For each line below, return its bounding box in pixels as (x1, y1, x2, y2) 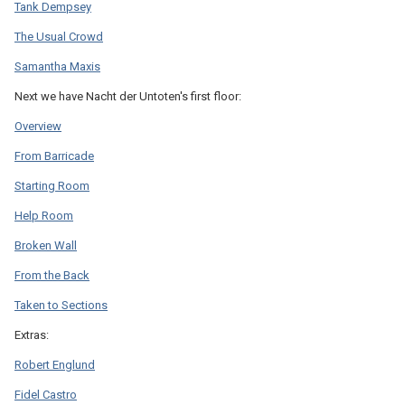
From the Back (14, 268, 89, 282)
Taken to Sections (14, 297, 108, 312)
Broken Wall (14, 238, 77, 252)
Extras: (14, 327, 49, 342)
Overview (14, 118, 61, 133)
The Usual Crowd (14, 29, 103, 43)
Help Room (14, 208, 73, 222)
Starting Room (14, 178, 89, 193)
